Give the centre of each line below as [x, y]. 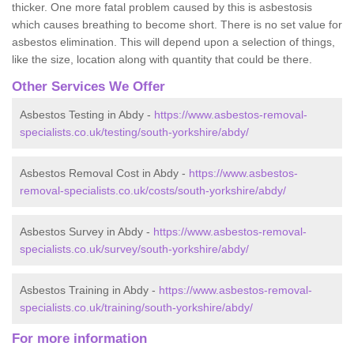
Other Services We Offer [88, 86]
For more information [79, 338]
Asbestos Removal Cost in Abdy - [104, 173]
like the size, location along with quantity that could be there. [162, 59]
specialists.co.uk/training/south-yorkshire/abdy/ [136, 307]
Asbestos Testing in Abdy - [87, 114]
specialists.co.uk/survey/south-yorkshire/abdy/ [134, 249]
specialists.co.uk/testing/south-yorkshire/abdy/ [134, 132]
